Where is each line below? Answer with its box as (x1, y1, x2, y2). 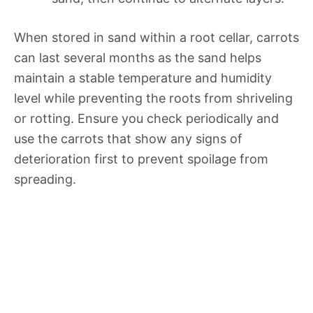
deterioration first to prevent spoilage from (14, 152, 268, 167)
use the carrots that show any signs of (14, 131, 242, 147)
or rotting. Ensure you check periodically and (14, 111, 279, 126)
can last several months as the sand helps (14, 50, 261, 66)
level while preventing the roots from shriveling (14, 91, 293, 106)
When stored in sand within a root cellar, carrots (14, 30, 299, 45)
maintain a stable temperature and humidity (14, 71, 272, 86)
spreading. (14, 172, 76, 187)
